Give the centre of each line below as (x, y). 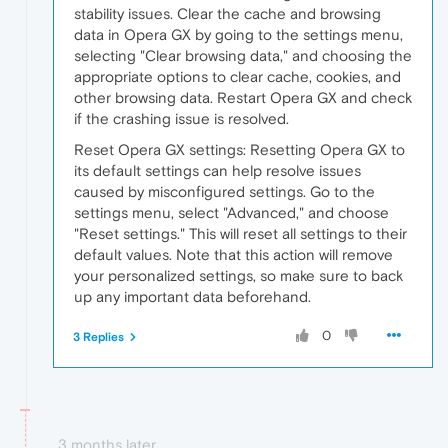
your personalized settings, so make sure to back (238, 275)
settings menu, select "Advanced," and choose (231, 212)
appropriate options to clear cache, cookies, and (237, 76)
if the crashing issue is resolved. (181, 118)
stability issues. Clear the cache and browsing (227, 13)
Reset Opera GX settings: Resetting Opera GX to (239, 149)
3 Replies (98, 336)
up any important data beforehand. (192, 296)
